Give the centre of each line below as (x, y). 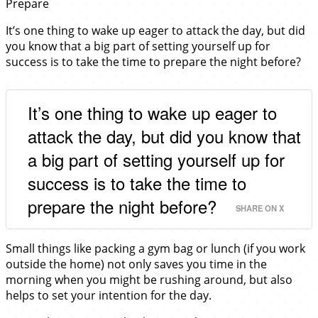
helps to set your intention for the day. (109, 295)
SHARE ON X (260, 208)
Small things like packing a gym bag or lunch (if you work (155, 248)
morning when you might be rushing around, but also (149, 279)
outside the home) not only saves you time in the (136, 264)
